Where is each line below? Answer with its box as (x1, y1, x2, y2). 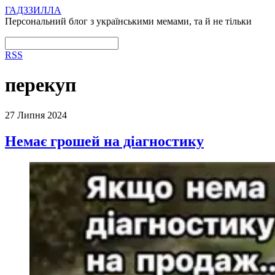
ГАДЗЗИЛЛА (5, 5, 61, 15)
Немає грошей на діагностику (5, 133, 204, 149)
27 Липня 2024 (5, 109, 67, 120)
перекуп (5, 74, 76, 96)
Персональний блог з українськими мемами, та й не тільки (5, 16, 252, 26)
